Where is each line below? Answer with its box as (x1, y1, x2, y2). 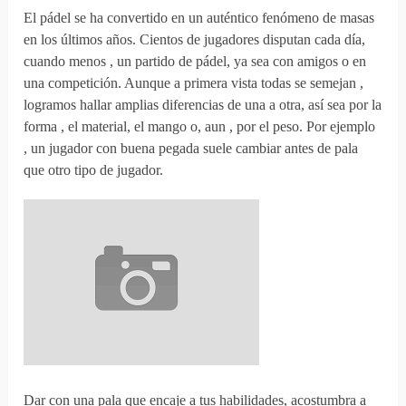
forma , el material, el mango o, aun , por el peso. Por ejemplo (24, 119, 376, 135)
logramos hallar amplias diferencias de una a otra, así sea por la (24, 97, 382, 113)
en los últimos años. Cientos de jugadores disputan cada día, (24, 32, 366, 48)
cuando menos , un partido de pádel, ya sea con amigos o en (24, 53, 367, 70)
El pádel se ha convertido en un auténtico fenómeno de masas (24, 10, 375, 26)
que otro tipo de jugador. (24, 162, 164, 179)
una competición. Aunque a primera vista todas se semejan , (24, 75, 364, 92)
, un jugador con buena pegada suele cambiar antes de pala (24, 140, 359, 157)
